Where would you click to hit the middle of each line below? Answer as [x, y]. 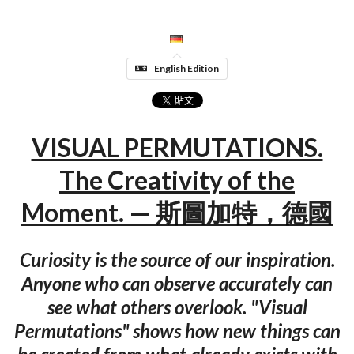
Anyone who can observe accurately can [177, 283]
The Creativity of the [177, 180]
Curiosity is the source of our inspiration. [177, 259]
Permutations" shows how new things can [177, 330]
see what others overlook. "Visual [177, 307]
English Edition [186, 68]
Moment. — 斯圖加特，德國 [177, 213]
